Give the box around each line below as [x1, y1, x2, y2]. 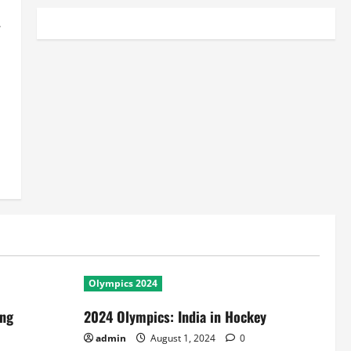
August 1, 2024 [148, 331, 218, 345]
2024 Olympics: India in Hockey [84, 306, 266, 327]
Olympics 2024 [89, 277, 157, 290]
